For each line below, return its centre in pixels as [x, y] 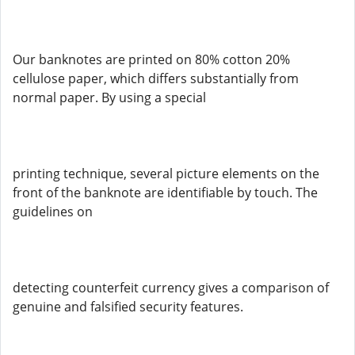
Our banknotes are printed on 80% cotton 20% [151, 59]
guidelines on [53, 212]
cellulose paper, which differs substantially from [156, 78]
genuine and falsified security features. [128, 307]
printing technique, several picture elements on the [166, 174]
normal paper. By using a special [109, 97]
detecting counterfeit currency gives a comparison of [171, 288]
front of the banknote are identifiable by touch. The [165, 193]
